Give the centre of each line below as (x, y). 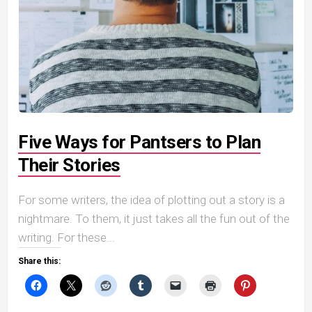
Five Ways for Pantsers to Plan (139, 142)
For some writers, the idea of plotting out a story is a (151, 200)
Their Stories (69, 165)
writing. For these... (67, 237)
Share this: (39, 261)
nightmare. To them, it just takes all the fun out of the (154, 219)
